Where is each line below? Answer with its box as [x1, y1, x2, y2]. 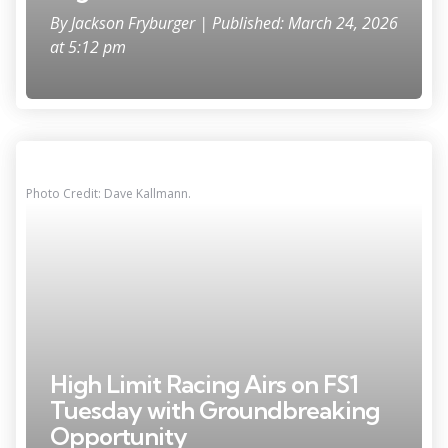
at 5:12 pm [50, 35, 126, 58]
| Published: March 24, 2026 [199, 11, 398, 34]
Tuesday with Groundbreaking [50, 394, 379, 425]
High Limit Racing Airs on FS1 [50, 368, 358, 399]
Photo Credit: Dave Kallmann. [26, 184, 191, 202]
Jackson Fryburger [71, 11, 199, 34]
